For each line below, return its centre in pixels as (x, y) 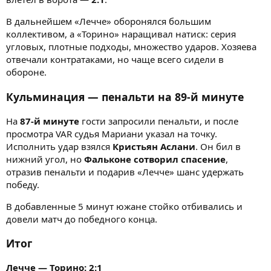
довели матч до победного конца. (82, 219)
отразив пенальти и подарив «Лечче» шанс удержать (125, 171)
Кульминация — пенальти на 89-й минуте (125, 96)
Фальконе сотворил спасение (155, 159)
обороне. (26, 72)
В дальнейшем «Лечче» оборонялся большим (109, 21)
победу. (23, 184)
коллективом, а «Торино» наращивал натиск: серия (121, 34)
